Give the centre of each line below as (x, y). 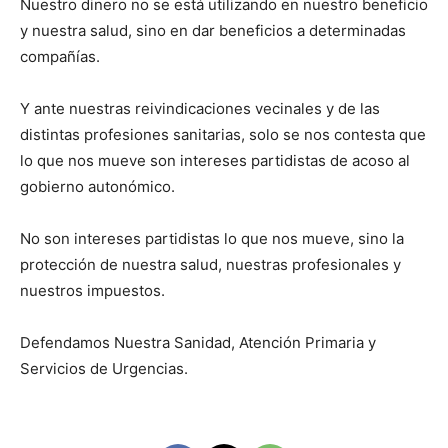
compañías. (60, 57)
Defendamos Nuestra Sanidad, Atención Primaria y (198, 343)
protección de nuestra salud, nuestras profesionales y (210, 265)
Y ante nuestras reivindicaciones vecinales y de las (200, 109)
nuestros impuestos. (92, 291)
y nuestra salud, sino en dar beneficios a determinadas (213, 31)
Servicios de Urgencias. (104, 369)
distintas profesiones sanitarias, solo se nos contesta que (223, 135)
